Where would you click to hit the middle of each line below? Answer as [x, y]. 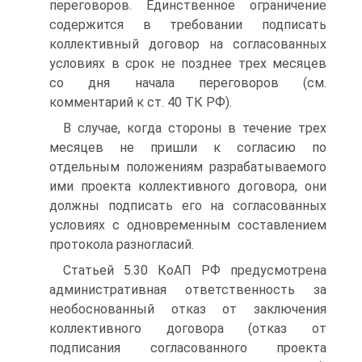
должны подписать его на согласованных [188, 206]
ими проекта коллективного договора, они [188, 186]
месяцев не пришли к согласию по [188, 147]
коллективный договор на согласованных [188, 44]
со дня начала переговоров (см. [188, 83]
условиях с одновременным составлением [188, 225]
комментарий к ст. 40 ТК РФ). [141, 102]
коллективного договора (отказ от [188, 328]
